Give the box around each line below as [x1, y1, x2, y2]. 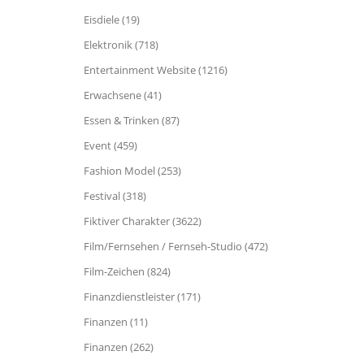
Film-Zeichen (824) [84, 264, 171, 279]
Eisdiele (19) [84, 12, 140, 27]
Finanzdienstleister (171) [84, 289, 201, 304]
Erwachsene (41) [84, 88, 162, 102]
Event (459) [84, 138, 137, 153]
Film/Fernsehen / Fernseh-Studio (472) [84, 239, 268, 253]
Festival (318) [84, 188, 146, 203]
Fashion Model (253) [84, 163, 181, 178]
